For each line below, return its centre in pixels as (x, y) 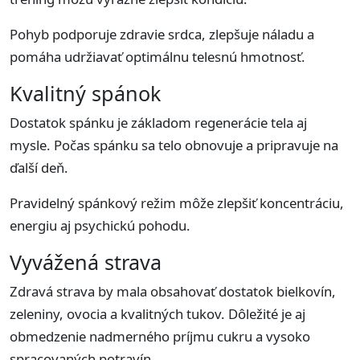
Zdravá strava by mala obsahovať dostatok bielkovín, (173, 291)
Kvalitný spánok (85, 93)
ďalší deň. (39, 167)
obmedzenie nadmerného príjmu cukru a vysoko (160, 336)
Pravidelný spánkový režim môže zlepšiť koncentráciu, (177, 202)
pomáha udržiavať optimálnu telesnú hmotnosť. (157, 56)
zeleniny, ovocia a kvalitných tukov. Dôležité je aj (157, 313)
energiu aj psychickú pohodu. (100, 225)
